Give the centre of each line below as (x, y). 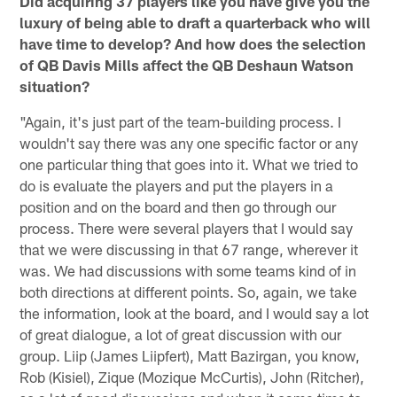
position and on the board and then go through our (178, 206)
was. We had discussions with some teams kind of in (188, 270)
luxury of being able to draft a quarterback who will (195, 22)
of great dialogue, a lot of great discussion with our (181, 334)
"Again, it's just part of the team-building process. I (181, 121)
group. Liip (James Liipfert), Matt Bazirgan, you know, (190, 355)
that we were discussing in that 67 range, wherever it (189, 249)
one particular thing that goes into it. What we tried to (189, 163)
